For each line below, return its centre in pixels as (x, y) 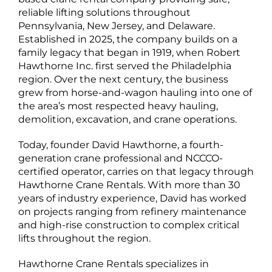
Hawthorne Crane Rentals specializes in (113, 264)
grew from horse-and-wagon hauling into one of (135, 93)
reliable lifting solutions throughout (104, 12)
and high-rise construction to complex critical (128, 225)
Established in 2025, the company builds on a (127, 39)
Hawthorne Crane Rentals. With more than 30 (129, 185)
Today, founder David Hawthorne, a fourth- (121, 145)
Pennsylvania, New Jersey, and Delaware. (116, 26)
